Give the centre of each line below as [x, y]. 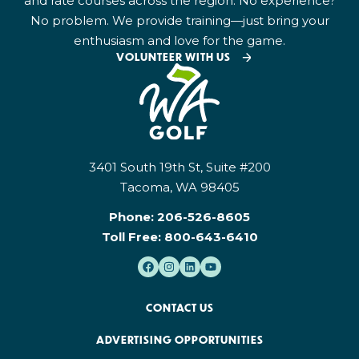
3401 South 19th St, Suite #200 [179, 167]
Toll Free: [133, 237]
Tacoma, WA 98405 [179, 188]
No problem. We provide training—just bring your [179, 20]
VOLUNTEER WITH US [174, 56]
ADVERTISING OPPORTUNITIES [179, 340]
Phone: [133, 217]
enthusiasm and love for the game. [179, 40]
